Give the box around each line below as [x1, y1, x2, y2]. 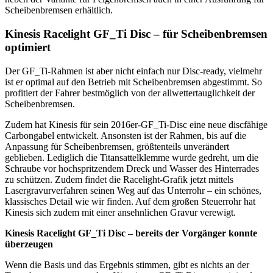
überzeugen [5, 238, 53, 249]
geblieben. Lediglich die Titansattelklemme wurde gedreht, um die [5, 152, 258, 163]
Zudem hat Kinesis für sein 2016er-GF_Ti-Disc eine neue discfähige [5, 119, 268, 130]
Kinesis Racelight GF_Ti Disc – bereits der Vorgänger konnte [5, 227, 257, 238]
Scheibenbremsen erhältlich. [5, 5, 113, 16]
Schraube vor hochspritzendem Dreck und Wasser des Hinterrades [5, 163, 259, 174]
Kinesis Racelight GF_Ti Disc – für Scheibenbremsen [5, 27, 268, 40]
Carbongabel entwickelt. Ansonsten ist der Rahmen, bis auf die [5, 130, 246, 141]
